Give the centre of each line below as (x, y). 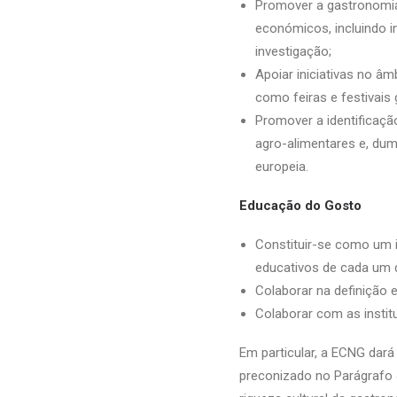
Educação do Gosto (300, 206)
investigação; (293, 51)
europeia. (282, 167)
